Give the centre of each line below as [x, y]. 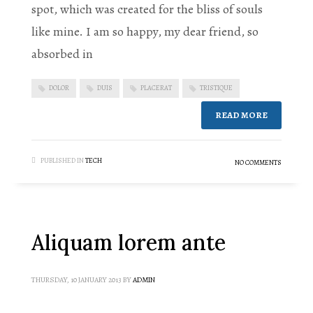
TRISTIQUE [216, 88]
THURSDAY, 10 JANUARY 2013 [77, 279]
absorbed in [62, 54]
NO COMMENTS [258, 162]
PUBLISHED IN [62, 160]
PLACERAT [156, 88]
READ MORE [241, 115]
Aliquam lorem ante [129, 242]
